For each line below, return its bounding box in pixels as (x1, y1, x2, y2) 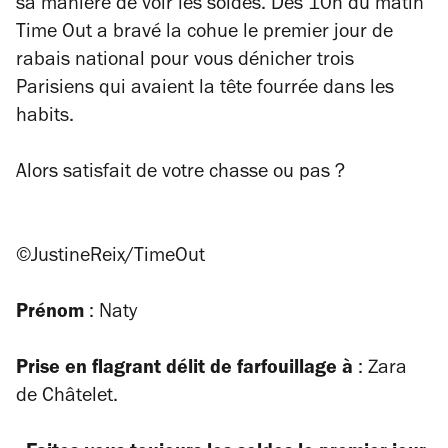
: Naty (84, 304, 142, 324)
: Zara (353, 360, 407, 380)
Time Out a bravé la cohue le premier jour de (16, 24, 393, 44)
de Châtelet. (16, 388, 123, 408)
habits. (16, 108, 74, 128)
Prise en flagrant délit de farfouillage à (16, 360, 353, 380)
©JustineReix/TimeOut (16, 248, 205, 268)
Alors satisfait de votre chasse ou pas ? (16, 164, 345, 184)
